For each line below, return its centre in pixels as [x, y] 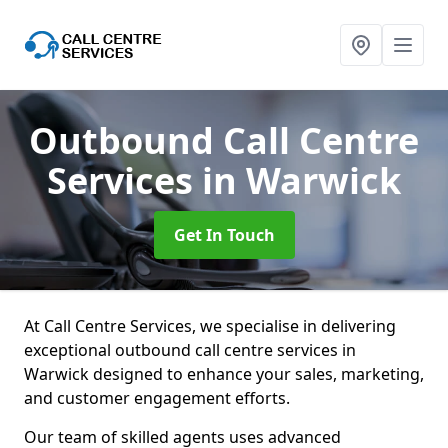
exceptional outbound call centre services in [190, 350]
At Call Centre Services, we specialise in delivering [210, 326]
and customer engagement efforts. [159, 398]
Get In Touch [224, 235]
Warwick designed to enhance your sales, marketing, [224, 374]
